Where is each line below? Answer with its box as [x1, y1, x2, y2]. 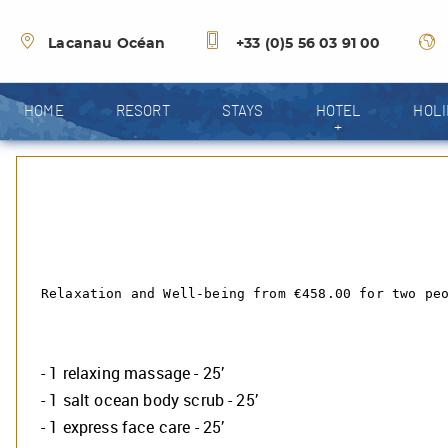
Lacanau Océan [48, 36, 166, 51]
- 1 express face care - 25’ [41, 416, 225, 438]
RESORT [115, 104, 170, 119]
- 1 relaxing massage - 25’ [41, 362, 225, 384]
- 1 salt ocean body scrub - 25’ [41, 389, 258, 411]
